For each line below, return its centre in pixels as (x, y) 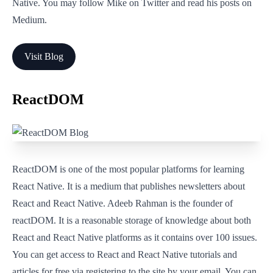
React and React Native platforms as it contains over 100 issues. (135, 237)
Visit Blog (44, 56)
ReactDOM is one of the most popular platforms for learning (128, 169)
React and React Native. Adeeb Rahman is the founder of (122, 203)
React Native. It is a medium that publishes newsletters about (129, 186)
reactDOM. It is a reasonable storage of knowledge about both (132, 220)
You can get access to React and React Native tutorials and (125, 254)
